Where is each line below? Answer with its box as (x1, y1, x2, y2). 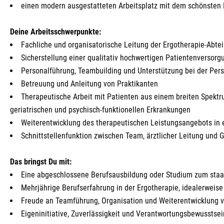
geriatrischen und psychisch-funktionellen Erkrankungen (10, 105, 190, 114)
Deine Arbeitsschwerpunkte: (10, 27, 101, 36)
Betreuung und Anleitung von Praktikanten (21, 79, 158, 88)
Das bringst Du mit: (10, 157, 71, 166)
